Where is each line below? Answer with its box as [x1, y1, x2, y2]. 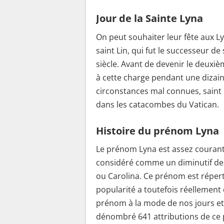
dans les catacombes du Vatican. [96, 98, 219, 110]
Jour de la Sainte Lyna [96, 11, 203, 25]
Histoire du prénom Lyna [96, 123, 219, 137]
